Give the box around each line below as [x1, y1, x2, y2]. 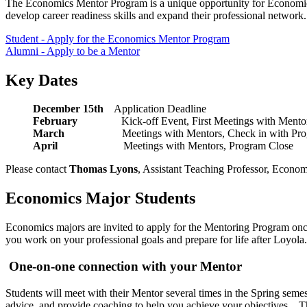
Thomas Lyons [69, 163, 138, 175]
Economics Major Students [5, 189, 195, 208]
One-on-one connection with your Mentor [5, 258, 245, 273]
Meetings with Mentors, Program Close [58, 140, 304, 152]
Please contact [5, 163, 69, 175]
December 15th [33, 103, 103, 115]
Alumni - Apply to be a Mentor [5, 45, 140, 57]
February [33, 115, 77, 127]
